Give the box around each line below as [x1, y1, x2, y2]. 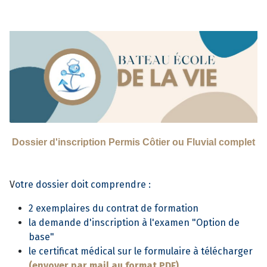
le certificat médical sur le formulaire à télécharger [29, 246, 253, 257]
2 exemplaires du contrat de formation [29, 203, 198, 215]
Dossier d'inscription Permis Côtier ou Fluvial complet [12, 137, 255, 148]
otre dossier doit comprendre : [15, 179, 151, 191]
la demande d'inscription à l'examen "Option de [29, 217, 240, 229]
